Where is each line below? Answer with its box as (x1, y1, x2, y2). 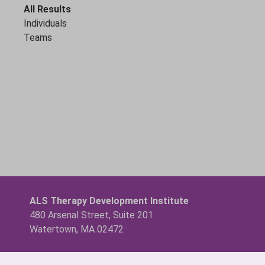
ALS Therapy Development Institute (30, 195, 189, 206)
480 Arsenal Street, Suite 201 (30, 209, 153, 221)
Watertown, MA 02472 (30, 224, 124, 235)
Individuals (24, 18, 67, 29)
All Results (24, 4, 71, 15)
